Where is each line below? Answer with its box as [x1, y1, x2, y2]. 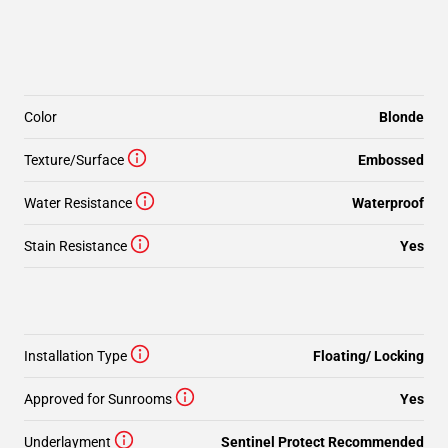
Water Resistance [24, 195, 132, 211]
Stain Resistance [24, 238, 127, 254]
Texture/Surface [24, 152, 124, 168]
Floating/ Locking [313, 348, 424, 364]
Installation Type [24, 348, 127, 364]
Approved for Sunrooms [24, 391, 172, 407]
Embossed [358, 152, 424, 168]
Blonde [379, 109, 424, 125]
